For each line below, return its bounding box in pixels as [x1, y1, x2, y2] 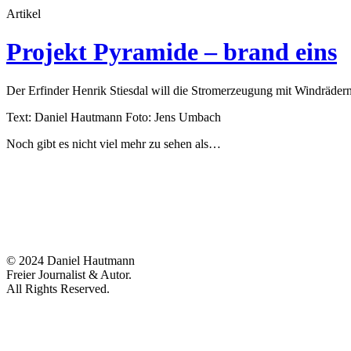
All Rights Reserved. [6, 281, 110, 295]
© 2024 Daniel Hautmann [6, 253, 135, 267]
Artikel [6, 6, 41, 20]
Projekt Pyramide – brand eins [6, 38, 337, 67]
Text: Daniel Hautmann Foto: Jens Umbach [6, 110, 221, 124]
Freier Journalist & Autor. [6, 267, 132, 281]
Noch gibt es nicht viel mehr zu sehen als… [6, 136, 221, 150]
